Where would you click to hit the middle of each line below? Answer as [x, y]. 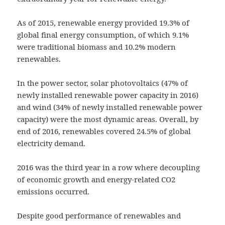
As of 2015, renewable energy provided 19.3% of [103, 23]
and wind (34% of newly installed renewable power [110, 107]
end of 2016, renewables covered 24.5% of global [104, 131]
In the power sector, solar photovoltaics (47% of [103, 83]
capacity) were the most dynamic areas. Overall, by [108, 119]
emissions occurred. [53, 192]
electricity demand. [51, 143]
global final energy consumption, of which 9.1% [103, 35]
